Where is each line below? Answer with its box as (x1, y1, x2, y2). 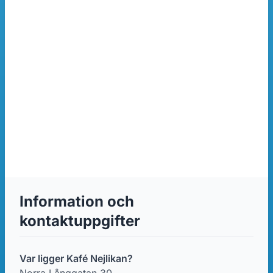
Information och (19, 193, 134, 210)
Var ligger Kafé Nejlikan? (19, 252, 133, 264)
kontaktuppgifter (19, 212, 140, 230)
